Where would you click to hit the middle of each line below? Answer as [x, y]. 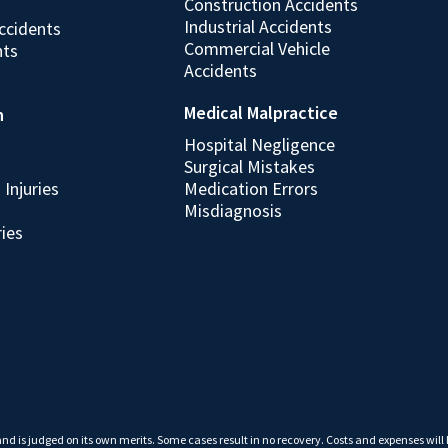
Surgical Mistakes [249, 166]
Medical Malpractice [260, 112]
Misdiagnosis [232, 210]
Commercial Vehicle [256, 48]
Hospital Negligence [259, 144]
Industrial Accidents [257, 26]
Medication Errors [250, 188]
